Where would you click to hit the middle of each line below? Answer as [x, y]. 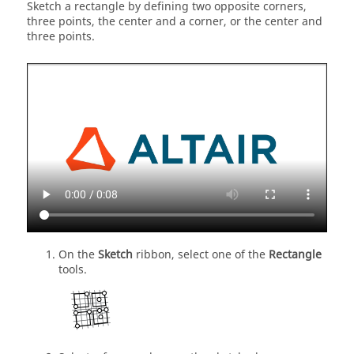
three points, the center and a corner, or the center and [175, 22]
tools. [73, 269]
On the [78, 254]
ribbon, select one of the [201, 254]
